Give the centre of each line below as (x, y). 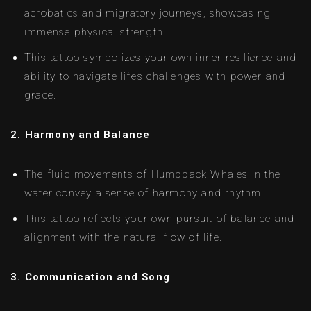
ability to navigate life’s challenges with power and (155, 76)
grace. (41, 95)
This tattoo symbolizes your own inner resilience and (161, 57)
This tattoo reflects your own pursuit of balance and (160, 218)
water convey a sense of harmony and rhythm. (144, 193)
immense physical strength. (95, 32)
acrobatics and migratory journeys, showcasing (148, 13)
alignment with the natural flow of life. (123, 237)
